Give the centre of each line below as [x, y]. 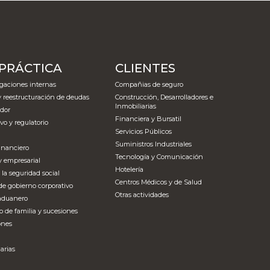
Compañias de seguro [149, 84]
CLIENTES [146, 68]
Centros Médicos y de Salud [159, 182]
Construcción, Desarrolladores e [165, 97]
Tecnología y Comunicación [159, 156]
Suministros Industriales [154, 144]
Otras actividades [142, 194]
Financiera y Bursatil [149, 118]
